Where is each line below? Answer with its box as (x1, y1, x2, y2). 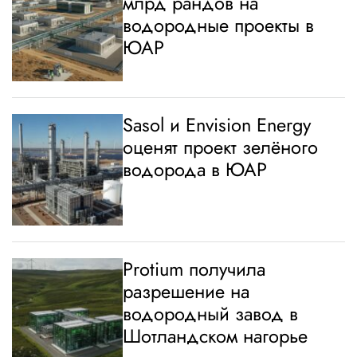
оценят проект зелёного (123, 134, 319, 161)
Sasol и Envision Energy (123, 112, 312, 139)
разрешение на (123, 278, 250, 305)
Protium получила (123, 256, 266, 283)
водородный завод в (123, 300, 299, 328)
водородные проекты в (123, 12, 315, 39)
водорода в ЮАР (123, 156, 268, 183)
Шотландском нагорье (123, 323, 308, 350)
